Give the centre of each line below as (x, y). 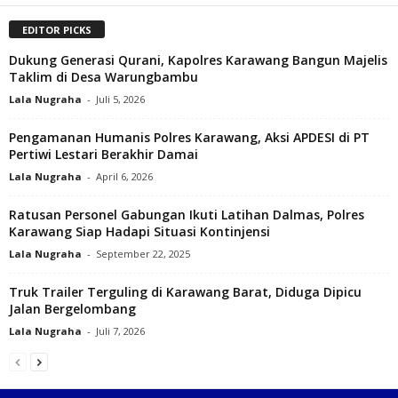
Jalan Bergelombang (72, 309)
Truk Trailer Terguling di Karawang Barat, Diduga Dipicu (185, 292)
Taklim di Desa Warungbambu (103, 77)
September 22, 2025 (143, 254)
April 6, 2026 (124, 177)
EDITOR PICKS (57, 30)
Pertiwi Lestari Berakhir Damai (103, 155)
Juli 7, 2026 (120, 331)
